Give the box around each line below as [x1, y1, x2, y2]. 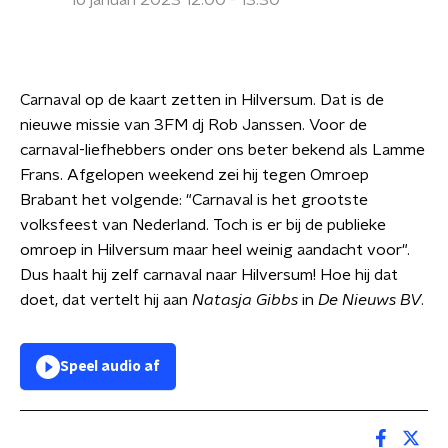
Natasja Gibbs [192, 292, 298, 308]
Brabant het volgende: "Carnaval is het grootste [20, 192, 368, 208]
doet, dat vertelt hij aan [20, 292, 192, 308]
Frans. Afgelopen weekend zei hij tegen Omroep [20, 167, 369, 183]
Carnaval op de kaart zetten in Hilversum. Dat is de [20, 92, 384, 108]
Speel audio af [60, 360, 160, 374]
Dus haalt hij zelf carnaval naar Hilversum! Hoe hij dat [20, 267, 398, 283]
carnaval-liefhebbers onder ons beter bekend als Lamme [20, 142, 425, 158]
